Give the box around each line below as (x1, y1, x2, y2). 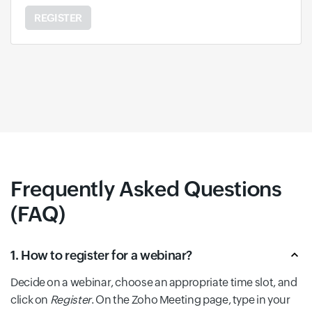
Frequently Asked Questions (10, 176, 282, 201)
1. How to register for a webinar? (10, 247, 193, 263)
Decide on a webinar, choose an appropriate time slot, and (10, 275, 297, 289)
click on (10, 292, 50, 306)
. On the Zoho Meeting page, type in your (91, 292, 290, 306)
